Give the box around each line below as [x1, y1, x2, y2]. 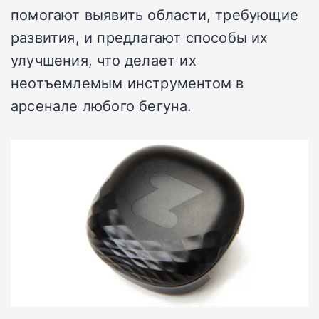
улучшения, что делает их [11, 50, 197, 70]
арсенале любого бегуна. [11, 95, 192, 116]
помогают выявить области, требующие [11, 4, 299, 25]
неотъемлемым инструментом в [11, 73, 244, 93]
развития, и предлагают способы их [11, 27, 268, 48]
